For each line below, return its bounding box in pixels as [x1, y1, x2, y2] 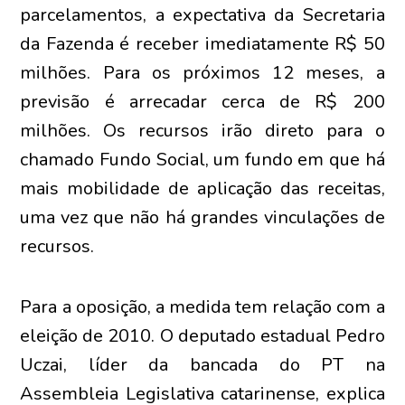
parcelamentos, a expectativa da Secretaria [20, 3, 385, 27]
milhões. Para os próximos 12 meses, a [20, 61, 385, 85]
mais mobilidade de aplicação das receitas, [20, 176, 385, 201]
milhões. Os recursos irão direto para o [20, 118, 385, 143]
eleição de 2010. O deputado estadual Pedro [20, 324, 385, 348]
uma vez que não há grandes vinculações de [20, 205, 385, 230]
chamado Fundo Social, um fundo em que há [20, 147, 385, 172]
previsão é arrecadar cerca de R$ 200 [20, 89, 385, 114]
